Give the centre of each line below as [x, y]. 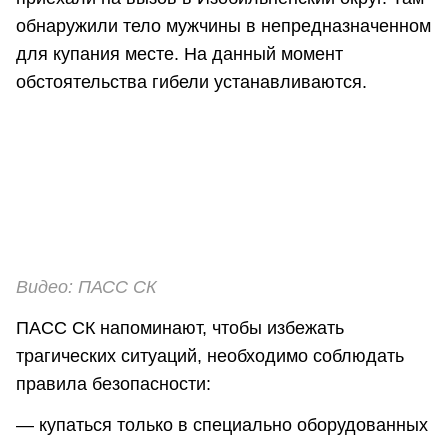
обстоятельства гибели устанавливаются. [194, 82]
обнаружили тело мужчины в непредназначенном [223, 26]
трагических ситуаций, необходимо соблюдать [210, 356]
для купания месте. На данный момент [179, 54]
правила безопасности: [113, 384]
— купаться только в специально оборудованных [222, 425]
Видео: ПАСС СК [86, 286]
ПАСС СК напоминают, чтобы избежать [180, 328]
